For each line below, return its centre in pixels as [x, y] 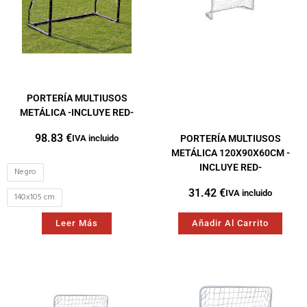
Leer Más [77, 223]
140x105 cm [35, 198]
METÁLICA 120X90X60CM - [230, 153]
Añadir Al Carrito [230, 223]
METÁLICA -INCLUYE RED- [77, 113]
